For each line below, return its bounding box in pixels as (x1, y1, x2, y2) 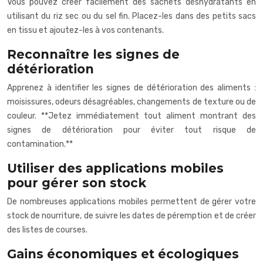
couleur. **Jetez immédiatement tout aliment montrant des (7, 110, 256, 121)
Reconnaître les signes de (7, 46, 180, 62)
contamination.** (7, 139, 73, 149)
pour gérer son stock (7, 175, 146, 190)
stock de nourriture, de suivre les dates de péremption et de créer (7, 210, 256, 221)
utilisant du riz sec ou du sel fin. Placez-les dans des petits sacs (7, 11, 256, 21)
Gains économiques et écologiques (7, 246, 239, 261)
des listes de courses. (7, 224, 87, 235)
